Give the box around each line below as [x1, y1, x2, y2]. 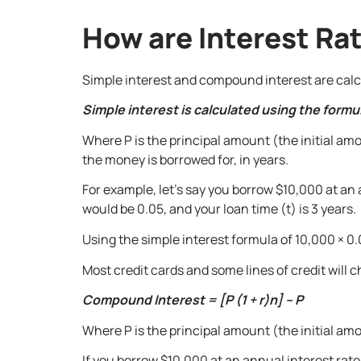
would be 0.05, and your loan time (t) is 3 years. [82, 200, 356, 218]
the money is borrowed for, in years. [82, 150, 288, 168]
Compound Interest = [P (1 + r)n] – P [82, 291, 303, 309]
